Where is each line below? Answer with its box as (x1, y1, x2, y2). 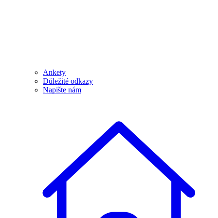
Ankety (43, 68, 66, 77)
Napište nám (43, 86, 81, 94)
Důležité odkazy (43, 77, 93, 86)
